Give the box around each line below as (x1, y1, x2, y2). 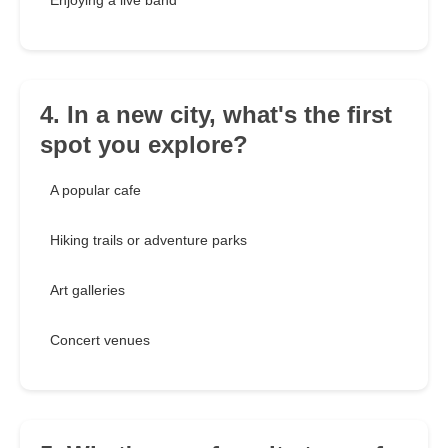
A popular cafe (50, 182, 141, 199)
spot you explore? (40, 131, 248, 159)
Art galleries (50, 282, 125, 299)
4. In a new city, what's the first (40, 101, 392, 129)
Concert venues (50, 332, 150, 349)
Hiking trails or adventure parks (50, 232, 247, 249)
